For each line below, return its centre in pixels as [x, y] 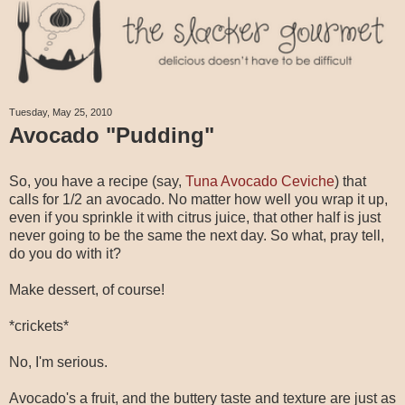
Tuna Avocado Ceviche [260, 181]
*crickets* [39, 325]
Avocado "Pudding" [112, 135]
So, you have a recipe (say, [97, 181]
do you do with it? [65, 253]
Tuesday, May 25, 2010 [61, 112]
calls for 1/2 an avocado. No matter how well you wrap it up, [198, 199]
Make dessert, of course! [87, 289]
